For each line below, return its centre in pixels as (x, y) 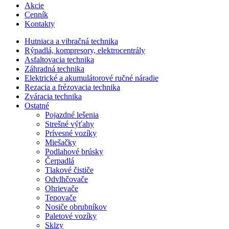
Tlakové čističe (69, 170)
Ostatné (37, 106)
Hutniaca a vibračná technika (71, 41)
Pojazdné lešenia (72, 115)
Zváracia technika (53, 96)
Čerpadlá (60, 161)
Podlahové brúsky (74, 152)
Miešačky (61, 142)
